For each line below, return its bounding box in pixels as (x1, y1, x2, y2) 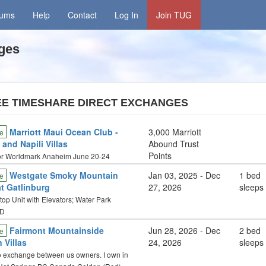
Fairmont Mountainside (9, 224, 104, 236)
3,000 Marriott (148, 126, 202, 138)
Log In (115, 9, 139, 21)
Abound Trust (148, 138, 199, 150)
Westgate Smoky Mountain (9, 169, 118, 181)
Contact (68, 9, 97, 21)
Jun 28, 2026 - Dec (148, 224, 221, 236)
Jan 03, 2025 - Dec (148, 169, 221, 181)
